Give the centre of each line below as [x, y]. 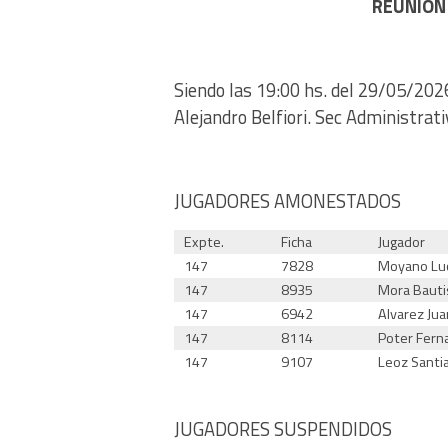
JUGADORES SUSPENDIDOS [283, 428]
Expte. [204, 241]
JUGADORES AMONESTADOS [287, 200]
